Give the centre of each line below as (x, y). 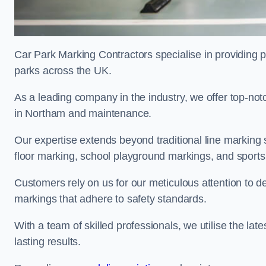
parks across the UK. (63, 71)
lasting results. (48, 242)
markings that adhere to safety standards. (110, 199)
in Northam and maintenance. (83, 113)
